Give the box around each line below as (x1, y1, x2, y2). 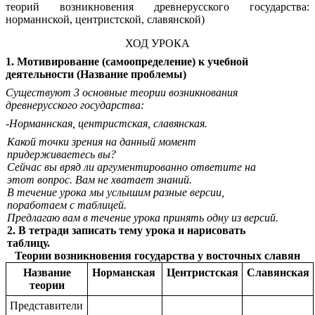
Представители (10, 300, 84, 312)
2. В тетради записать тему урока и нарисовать (7, 224, 245, 237)
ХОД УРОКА (125, 37, 190, 50)
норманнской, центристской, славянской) (6, 13, 205, 26)
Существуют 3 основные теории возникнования (6, 86, 238, 99)
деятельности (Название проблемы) (6, 68, 186, 81)
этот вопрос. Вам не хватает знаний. (7, 174, 192, 186)
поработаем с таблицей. (7, 199, 127, 212)
